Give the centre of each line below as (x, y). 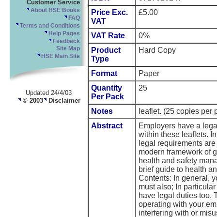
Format (104, 74)
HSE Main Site (60, 56)
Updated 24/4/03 (49, 93)
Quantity (107, 88)
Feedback (66, 41)
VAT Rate (108, 36)
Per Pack (108, 97)
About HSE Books (54, 10)
